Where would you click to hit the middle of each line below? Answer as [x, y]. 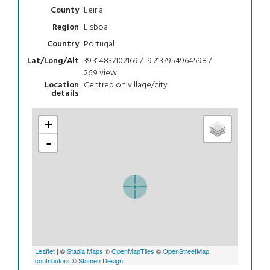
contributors [53, 260]
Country [63, 45]
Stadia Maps [85, 250]
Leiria [93, 10]
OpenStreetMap [186, 250]
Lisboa [96, 27]
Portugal [99, 44]
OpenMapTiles [133, 250]
